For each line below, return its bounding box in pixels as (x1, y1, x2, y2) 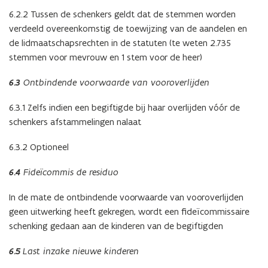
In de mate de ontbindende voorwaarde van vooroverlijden (9, 191, 243, 203)
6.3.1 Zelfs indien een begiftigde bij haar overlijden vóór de (9, 102, 240, 114)
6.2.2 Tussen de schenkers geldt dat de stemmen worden (9, 8, 236, 20)
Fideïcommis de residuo (20, 166, 118, 178)
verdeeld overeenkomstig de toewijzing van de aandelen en (9, 23, 247, 35)
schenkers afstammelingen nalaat (9, 116, 141, 128)
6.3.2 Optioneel (9, 141, 69, 153)
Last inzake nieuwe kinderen (23, 245, 139, 257)
